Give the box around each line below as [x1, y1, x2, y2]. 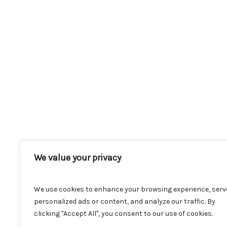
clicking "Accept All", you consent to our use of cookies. [34, 209, 213, 218]
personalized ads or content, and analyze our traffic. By [34, 197, 215, 206]
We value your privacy [34, 152, 121, 163]
